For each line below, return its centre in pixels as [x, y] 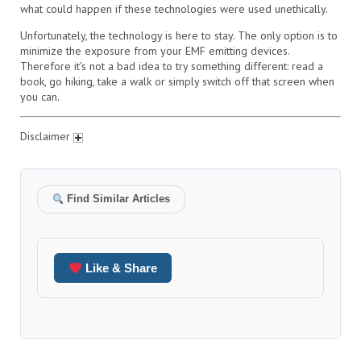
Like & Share [120, 268]
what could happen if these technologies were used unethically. [174, 9]
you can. [40, 97]
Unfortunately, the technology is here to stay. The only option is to [179, 36]
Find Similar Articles [117, 199]
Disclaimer [47, 137]
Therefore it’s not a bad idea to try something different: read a [172, 66]
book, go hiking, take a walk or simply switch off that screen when [177, 82]
